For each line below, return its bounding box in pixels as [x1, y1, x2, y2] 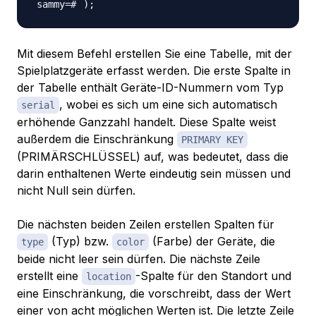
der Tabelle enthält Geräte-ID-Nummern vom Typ [17, 80, 284, 95]
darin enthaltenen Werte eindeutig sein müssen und [17, 166, 291, 181]
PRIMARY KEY [181, 134, 243, 146]
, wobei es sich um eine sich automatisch [59, 97, 277, 112]
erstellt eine [17, 269, 82, 284]
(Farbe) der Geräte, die [149, 234, 275, 249]
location [86, 271, 131, 283]
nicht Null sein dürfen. [17, 183, 135, 198]
